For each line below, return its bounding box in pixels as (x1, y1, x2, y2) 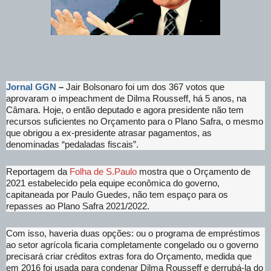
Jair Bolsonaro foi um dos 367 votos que (64, 82, 224, 93)
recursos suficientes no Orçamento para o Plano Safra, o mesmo (6, 116, 263, 127)
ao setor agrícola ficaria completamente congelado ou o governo (6, 240, 258, 250)
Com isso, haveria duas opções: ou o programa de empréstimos (6, 228, 260, 239)
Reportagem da (6, 166, 70, 177)
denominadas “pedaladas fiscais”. (6, 139, 139, 150)
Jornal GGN (6, 82, 56, 93)
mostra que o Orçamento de (137, 166, 250, 177)
